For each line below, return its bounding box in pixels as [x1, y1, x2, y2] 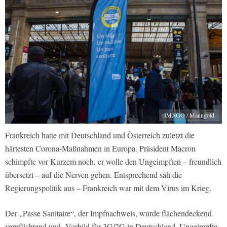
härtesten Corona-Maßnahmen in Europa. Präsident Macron [5, 143, 196, 154]
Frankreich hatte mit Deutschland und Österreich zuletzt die [5, 130, 195, 141]
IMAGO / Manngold [164, 111, 214, 120]
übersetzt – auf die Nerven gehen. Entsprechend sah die [5, 169, 182, 180]
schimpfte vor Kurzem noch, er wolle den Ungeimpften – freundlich [5, 156, 221, 167]
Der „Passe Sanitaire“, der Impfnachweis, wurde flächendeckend [5, 208, 212, 219]
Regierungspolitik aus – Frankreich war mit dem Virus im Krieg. [5, 182, 211, 194]
